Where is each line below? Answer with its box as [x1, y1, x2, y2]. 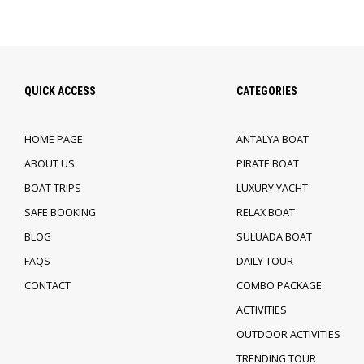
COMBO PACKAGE [236, 279, 322, 292]
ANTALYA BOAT [236, 132, 309, 146]
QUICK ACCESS [24, 84, 96, 97]
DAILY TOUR [236, 254, 293, 268]
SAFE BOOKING [24, 206, 96, 219]
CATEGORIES [236, 84, 297, 97]
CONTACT [24, 279, 71, 292]
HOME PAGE [24, 132, 83, 146]
